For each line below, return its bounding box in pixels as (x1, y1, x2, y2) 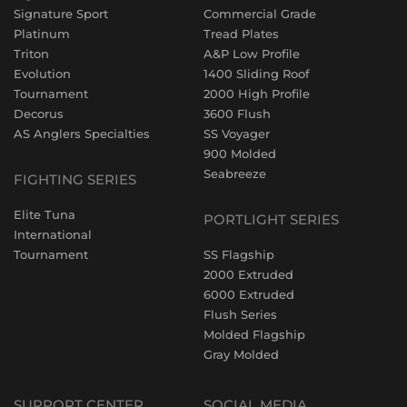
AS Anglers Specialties (14, 126, 150, 142)
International (14, 227, 92, 243)
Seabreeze (203, 166, 266, 182)
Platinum (14, 26, 70, 42)
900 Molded (203, 146, 276, 162)
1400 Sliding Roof (203, 66, 310, 82)
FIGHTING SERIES (14, 171, 136, 189)
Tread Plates (203, 26, 279, 42)
